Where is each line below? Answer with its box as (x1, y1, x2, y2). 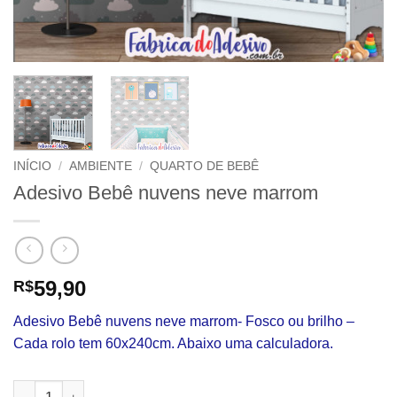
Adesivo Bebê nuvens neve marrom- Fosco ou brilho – (13, 314, 354, 330)
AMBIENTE (69, 159, 133, 173)
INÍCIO (13, 159, 51, 173)
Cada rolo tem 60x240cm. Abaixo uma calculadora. (13, 336, 333, 352)
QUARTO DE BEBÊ (150, 159, 260, 173)
